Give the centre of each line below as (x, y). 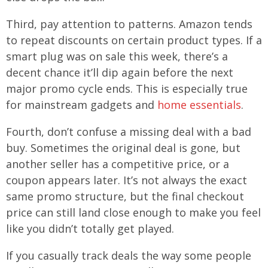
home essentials (199, 105)
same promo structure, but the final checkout (125, 197)
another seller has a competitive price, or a (118, 164)
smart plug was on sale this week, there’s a (117, 57)
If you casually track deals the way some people (129, 256)
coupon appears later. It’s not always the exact (127, 180)
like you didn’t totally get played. (90, 229)
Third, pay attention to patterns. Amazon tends (129, 24)
